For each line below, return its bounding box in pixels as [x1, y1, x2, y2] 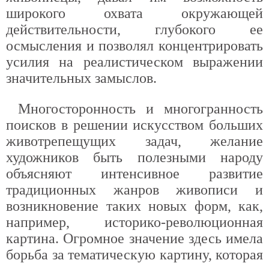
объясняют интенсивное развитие [6, 166, 263, 181]
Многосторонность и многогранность [18, 101, 263, 116]
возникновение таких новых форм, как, [6, 198, 263, 214]
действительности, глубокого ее [6, 22, 263, 37]
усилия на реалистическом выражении [6, 54, 263, 70]
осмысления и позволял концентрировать [6, 38, 263, 53]
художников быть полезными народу [6, 150, 263, 165]
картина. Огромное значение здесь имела [6, 231, 263, 246]
